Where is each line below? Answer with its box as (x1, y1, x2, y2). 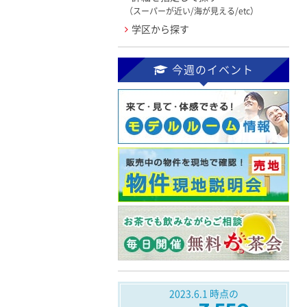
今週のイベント (172, 61, 254, 78)
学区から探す (132, 22, 189, 36)
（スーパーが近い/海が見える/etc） (125, 5, 258, 18)
